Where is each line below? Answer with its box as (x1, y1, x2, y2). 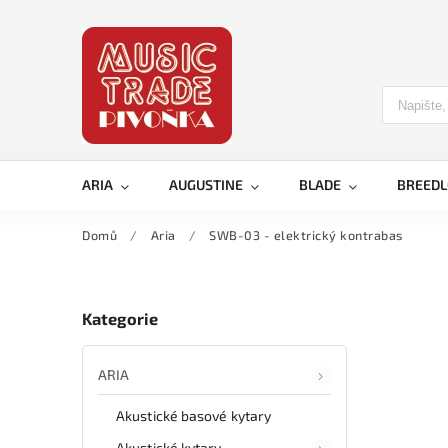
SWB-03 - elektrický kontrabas (209, 227, 403, 243)
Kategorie (82, 309, 158, 329)
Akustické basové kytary (116, 406, 272, 424)
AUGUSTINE (169, 176, 243, 193)
